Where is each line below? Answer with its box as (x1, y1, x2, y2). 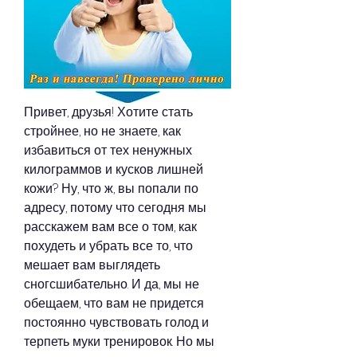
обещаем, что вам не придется (24, 294, 204, 313)
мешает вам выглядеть (24, 256, 160, 275)
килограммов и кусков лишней (24, 160, 203, 179)
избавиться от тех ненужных (24, 141, 192, 160)
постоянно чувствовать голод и (24, 313, 209, 332)
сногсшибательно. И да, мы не (24, 275, 199, 294)
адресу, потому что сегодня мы (24, 198, 206, 218)
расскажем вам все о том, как (24, 218, 197, 237)
